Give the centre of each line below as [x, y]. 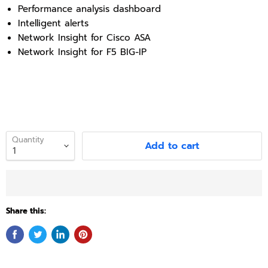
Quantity [28, 140]
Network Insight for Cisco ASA [84, 38]
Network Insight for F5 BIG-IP [82, 52]
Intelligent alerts [53, 23]
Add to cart [172, 146]
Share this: [26, 211]
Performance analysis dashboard [89, 9]
